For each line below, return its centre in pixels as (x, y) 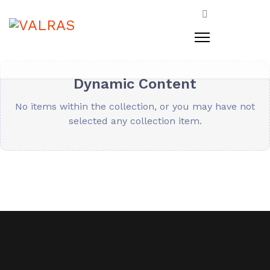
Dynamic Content (135, 84)
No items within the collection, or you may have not (135, 106)
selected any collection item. (135, 121)
